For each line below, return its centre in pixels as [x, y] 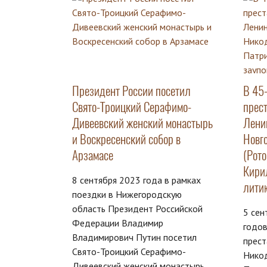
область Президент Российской [137, 209]
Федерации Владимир [118, 223]
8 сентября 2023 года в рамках [136, 180]
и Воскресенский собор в [126, 139]
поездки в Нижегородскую [127, 195]
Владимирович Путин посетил [134, 237]
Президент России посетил [131, 91]
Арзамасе [93, 156]
